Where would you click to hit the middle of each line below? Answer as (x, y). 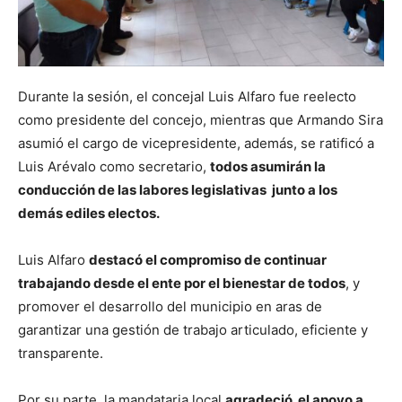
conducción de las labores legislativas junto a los (178, 190)
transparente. (61, 354)
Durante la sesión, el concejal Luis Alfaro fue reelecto (187, 97)
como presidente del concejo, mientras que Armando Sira (201, 120)
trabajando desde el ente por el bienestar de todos (182, 284)
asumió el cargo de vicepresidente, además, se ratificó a (196, 144)
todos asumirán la (268, 167)
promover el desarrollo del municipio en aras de (170, 307)
